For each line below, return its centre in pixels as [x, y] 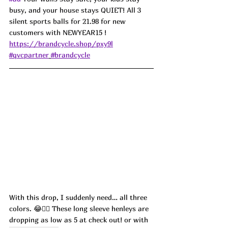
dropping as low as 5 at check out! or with [80, 219]
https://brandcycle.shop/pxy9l [61, 43]
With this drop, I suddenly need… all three [79, 197]
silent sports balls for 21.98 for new [68, 21]
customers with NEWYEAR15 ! [60, 32]
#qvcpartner [29, 54]
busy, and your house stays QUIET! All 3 [76, 10]
